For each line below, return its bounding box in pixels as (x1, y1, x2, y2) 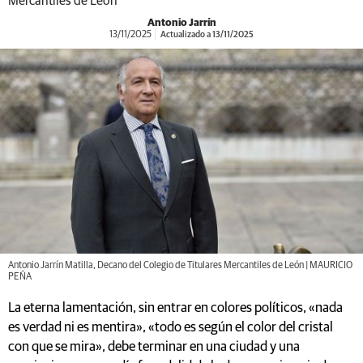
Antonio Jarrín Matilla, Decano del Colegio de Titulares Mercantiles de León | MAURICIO (8, 260, 352, 271)
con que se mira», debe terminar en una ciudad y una (8, 340, 300, 354)
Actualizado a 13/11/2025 (159, 30, 254, 39)
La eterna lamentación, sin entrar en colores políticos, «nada (8, 301, 343, 315)
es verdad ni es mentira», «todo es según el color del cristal (8, 320, 333, 335)
